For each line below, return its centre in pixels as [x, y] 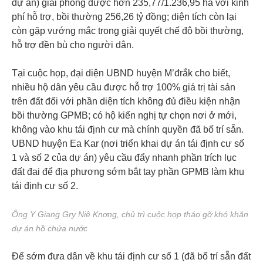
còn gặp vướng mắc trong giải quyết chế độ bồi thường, [128, 31]
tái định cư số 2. [45, 186]
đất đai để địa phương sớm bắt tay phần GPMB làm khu [128, 171]
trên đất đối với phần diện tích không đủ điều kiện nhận [126, 101]
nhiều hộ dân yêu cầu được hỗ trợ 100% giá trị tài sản [124, 87]
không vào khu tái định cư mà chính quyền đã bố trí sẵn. [128, 129]
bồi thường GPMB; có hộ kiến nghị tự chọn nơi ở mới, [124, 115]
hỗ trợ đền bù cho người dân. [73, 45]
